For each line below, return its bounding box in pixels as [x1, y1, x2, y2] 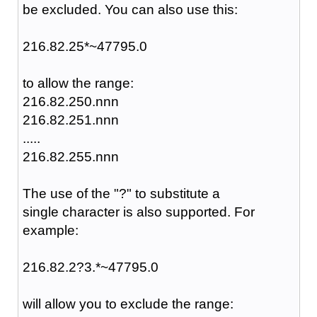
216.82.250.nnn [22, 93, 119, 109]
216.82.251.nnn [22, 112, 119, 127]
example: [22, 222, 79, 238]
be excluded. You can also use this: [22, 1, 238, 17]
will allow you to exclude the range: [22, 296, 234, 311]
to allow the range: [22, 75, 134, 91]
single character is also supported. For [22, 204, 255, 219]
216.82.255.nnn [22, 149, 119, 164]
